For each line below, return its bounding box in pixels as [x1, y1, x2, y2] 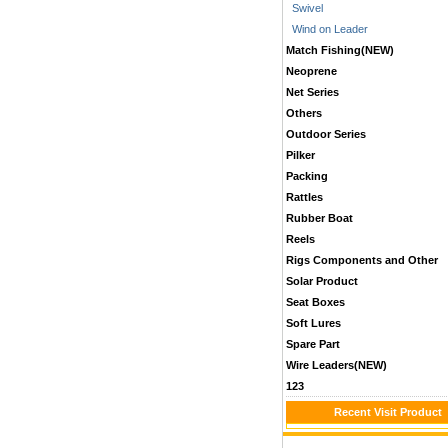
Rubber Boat [286, 212, 353, 224]
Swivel [286, 2, 323, 14]
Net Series [286, 86, 339, 98]
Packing [286, 170, 328, 182]
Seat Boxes [286, 296, 345, 308]
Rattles [286, 191, 323, 203]
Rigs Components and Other [286, 254, 438, 266]
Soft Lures [286, 317, 341, 329]
